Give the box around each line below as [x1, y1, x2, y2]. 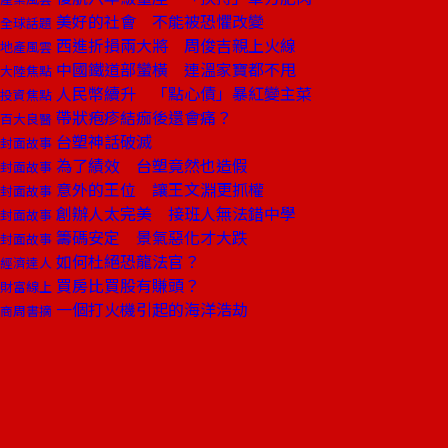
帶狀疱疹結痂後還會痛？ [52, 105, 232, 129]
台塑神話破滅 [52, 129, 152, 153]
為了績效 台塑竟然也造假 [52, 153, 248, 177]
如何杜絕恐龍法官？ [52, 249, 200, 273]
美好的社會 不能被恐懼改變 [52, 9, 264, 33]
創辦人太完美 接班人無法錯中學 [52, 201, 296, 225]
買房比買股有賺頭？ [52, 273, 200, 297]
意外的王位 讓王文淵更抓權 [52, 177, 264, 201]
